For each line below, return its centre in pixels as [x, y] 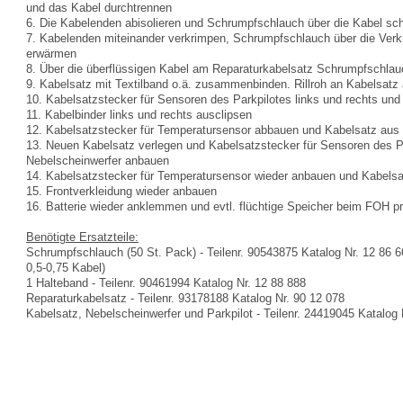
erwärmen [52, 54]
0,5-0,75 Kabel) [66, 268]
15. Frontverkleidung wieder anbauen [122, 191]
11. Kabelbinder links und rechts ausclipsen [139, 115]
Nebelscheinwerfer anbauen [98, 161]
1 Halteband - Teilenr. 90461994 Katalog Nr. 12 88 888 [166, 283]
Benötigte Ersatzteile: [83, 237]
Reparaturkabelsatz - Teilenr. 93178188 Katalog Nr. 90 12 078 [186, 298]
